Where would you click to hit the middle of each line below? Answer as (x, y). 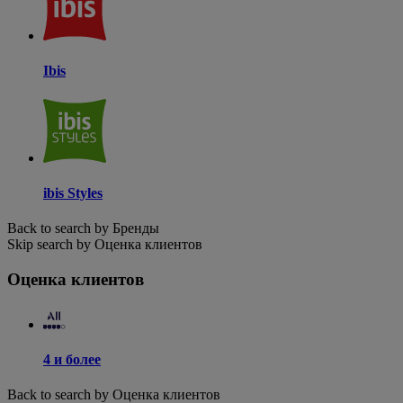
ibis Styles (73, 193)
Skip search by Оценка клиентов (105, 245)
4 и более (72, 359)
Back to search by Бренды (83, 228)
